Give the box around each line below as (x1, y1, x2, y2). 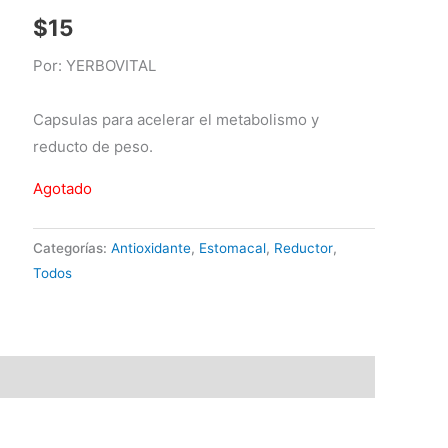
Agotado (33, 178, 93, 198)
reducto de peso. (33, 136, 154, 156)
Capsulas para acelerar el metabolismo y (33, 109, 320, 129)
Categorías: (33, 239, 112, 256)
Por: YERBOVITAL (33, 56, 157, 76)
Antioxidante (111, 239, 192, 256)
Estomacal (199, 239, 267, 256)
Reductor (274, 239, 334, 256)
